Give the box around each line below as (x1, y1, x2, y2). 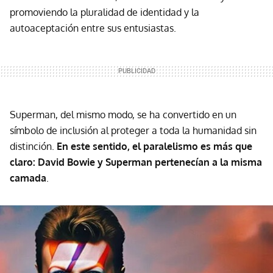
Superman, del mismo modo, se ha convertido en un (10, 108, 236, 121)
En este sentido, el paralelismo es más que (54, 140, 252, 153)
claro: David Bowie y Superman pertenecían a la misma (10, 156, 262, 169)
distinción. (10, 140, 54, 153)
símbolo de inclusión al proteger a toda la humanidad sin (10, 124, 257, 137)
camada (10, 172, 46, 185)
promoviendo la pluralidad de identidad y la (10, 6, 199, 19)
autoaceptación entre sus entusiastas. (10, 22, 176, 35)
